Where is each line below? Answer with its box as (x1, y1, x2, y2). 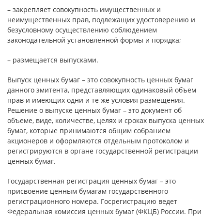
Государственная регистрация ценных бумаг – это (7, 176, 176, 186)
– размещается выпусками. (7, 55, 98, 64)
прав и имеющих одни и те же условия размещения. (7, 95, 185, 105)
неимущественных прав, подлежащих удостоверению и (7, 15, 195, 24)
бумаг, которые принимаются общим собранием (7, 126, 170, 135)
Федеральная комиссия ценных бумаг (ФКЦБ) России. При (7, 207, 201, 216)
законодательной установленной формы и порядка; (7, 35, 181, 45)
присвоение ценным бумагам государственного (7, 186, 168, 196)
